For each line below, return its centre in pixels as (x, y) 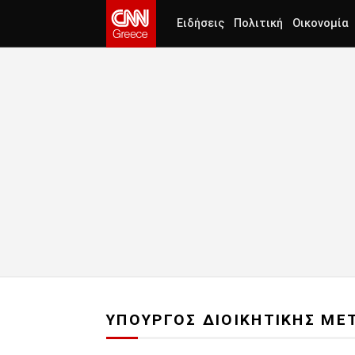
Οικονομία (321, 23)
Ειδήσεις (200, 23)
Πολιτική (258, 23)
